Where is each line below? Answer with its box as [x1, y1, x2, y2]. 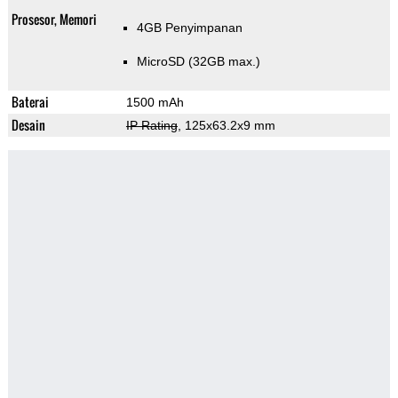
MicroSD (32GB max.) [136, 54, 260, 69]
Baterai [11, 92, 49, 112]
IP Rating [125, 118, 178, 133]
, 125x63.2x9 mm [177, 118, 275, 133]
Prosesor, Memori [11, 10, 97, 29]
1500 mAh [125, 95, 184, 110]
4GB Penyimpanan [136, 20, 243, 36]
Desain [11, 115, 45, 135]
